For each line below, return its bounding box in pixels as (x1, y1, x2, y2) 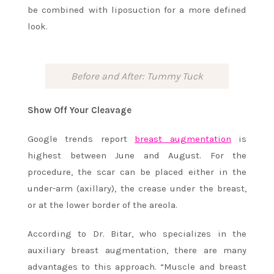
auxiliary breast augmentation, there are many (28, 245, 246, 256)
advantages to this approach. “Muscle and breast (28, 261, 246, 273)
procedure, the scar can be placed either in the (28, 166, 246, 178)
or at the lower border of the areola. (28, 199, 177, 211)
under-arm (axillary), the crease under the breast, (28, 183, 246, 194)
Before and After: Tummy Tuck (71, 70, 203, 82)
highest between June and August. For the (28, 150, 246, 161)
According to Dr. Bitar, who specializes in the (28, 228, 246, 240)
